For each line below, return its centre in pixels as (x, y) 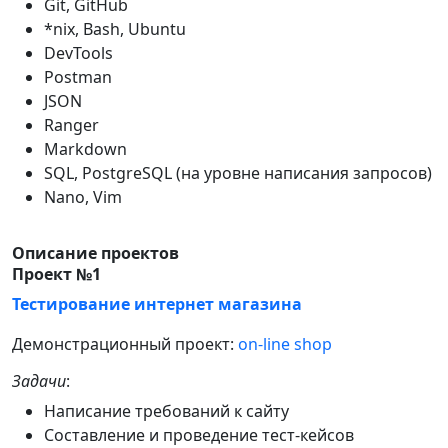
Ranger (71, 125)
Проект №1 (56, 274)
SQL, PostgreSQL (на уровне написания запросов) (238, 173)
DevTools (78, 53)
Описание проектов (95, 253)
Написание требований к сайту (166, 411)
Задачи (39, 381)
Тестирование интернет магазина (157, 304)
